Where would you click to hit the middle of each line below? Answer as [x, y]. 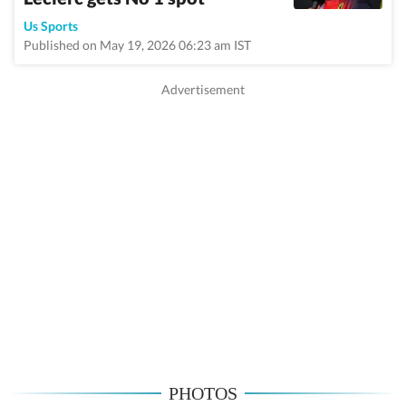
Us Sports [51, 26]
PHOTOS [203, 393]
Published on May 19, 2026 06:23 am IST [137, 45]
